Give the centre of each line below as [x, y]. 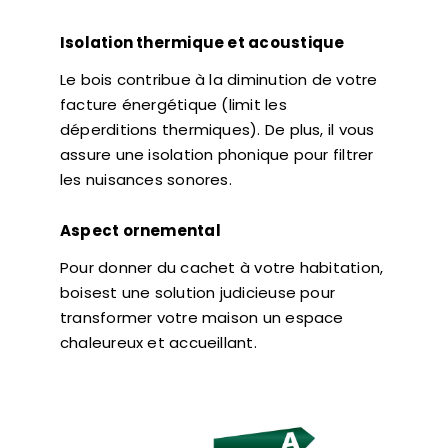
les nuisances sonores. [145, 180]
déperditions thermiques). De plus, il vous [217, 130]
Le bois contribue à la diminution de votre [218, 80]
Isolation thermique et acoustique [202, 43]
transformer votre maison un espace [201, 318]
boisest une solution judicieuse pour [197, 293]
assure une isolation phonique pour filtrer [216, 155]
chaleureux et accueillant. [158, 343]
